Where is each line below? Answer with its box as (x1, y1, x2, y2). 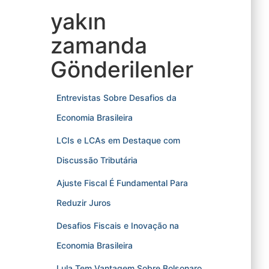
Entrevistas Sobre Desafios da (56, 92, 177, 103)
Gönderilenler (50, 56, 193, 83)
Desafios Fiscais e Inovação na (56, 220, 179, 231)
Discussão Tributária (56, 155, 138, 165)
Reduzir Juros (56, 198, 111, 208)
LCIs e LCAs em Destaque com (56, 135, 180, 145)
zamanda (50, 32, 147, 59)
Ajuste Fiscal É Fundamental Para (56, 178, 188, 188)
